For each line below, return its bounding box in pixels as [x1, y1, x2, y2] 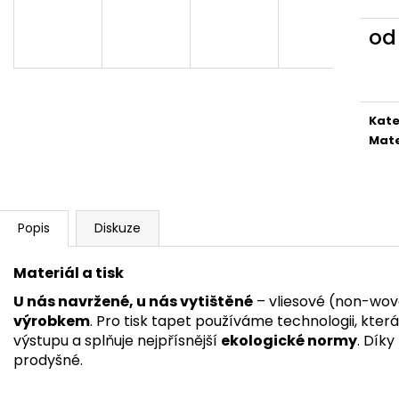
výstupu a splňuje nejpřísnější [13, 330, 221, 351]
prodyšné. [13, 349, 83, 370]
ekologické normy [221, 330, 357, 351]
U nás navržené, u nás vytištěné [13, 290, 253, 312]
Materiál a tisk [13, 262, 124, 283]
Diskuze [94, 218, 141, 237]
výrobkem [13, 310, 90, 331]
